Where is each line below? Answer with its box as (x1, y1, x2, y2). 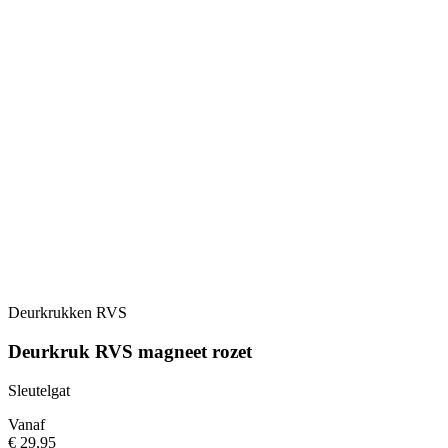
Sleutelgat (8, 381, 70, 399)
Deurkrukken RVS (8, 304, 127, 322)
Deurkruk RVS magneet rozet (8, 340, 252, 362)
